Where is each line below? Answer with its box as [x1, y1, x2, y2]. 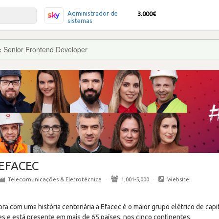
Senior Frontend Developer [3, 44, 88, 54]
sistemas [67, 17, 92, 24]
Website [167, 176, 189, 182]
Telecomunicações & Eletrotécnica [8, 176, 102, 182]
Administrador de [67, 10, 118, 17]
